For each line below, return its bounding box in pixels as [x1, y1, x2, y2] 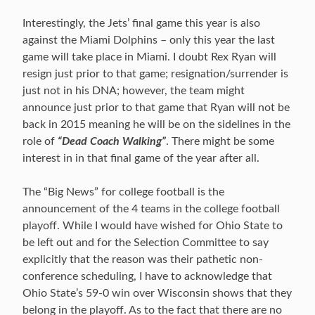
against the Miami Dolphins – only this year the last [22, 34, 275, 46]
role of [22, 136, 58, 147]
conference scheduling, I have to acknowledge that [22, 271, 272, 282]
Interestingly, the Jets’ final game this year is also [22, 18, 260, 29]
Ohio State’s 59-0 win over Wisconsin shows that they [22, 288, 292, 299]
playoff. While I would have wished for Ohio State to [22, 220, 283, 231]
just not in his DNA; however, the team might [22, 85, 245, 96]
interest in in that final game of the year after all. [22, 153, 259, 164]
